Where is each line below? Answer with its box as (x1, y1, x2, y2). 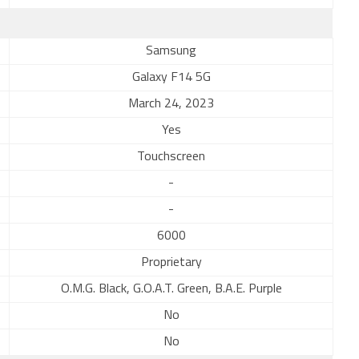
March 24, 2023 (128, 98, 214, 111)
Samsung (146, 45, 196, 58)
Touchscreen (137, 151, 205, 163)
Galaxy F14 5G (131, 71, 211, 84)
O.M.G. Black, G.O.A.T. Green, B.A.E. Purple (60, 283, 282, 296)
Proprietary (140, 256, 202, 269)
